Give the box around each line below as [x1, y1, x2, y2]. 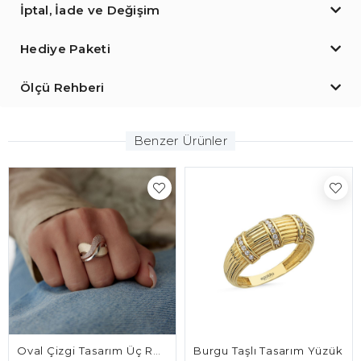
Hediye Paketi [20, 41, 110, 57]
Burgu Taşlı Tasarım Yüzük [193, 344, 343, 358]
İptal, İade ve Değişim [20, 2, 160, 19]
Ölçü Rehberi [20, 80, 105, 96]
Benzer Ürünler [133, 133, 228, 149]
